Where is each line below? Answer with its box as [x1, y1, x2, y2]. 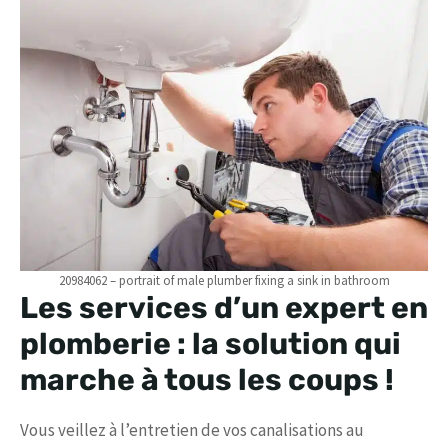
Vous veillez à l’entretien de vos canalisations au [20, 419, 364, 442]
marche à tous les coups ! [20, 362, 394, 399]
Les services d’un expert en [20, 290, 428, 327]
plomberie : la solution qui [20, 326, 401, 363]
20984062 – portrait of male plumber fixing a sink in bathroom [58, 272, 390, 290]
